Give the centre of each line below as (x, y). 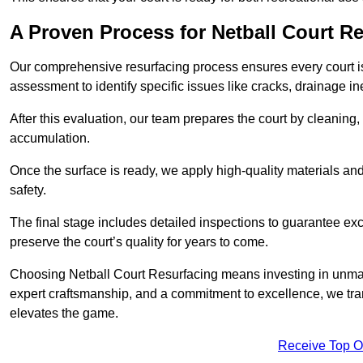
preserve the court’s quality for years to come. (139, 242)
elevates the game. (64, 314)
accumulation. (50, 139)
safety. (28, 190)
